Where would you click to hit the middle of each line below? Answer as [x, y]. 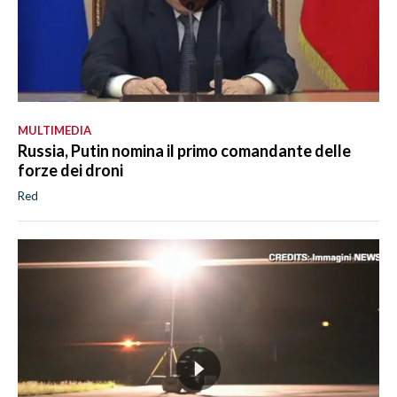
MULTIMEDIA [54, 130]
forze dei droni [70, 170]
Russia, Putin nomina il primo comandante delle [184, 150]
